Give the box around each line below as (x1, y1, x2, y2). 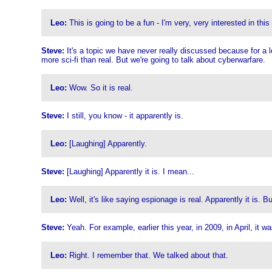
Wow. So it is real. (66, 83, 133, 92)
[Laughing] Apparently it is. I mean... (64, 167, 194, 176)
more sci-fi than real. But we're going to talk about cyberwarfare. (41, 55, 265, 64)
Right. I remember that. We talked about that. (66, 251, 228, 260)
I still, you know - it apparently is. (64, 111, 183, 120)
